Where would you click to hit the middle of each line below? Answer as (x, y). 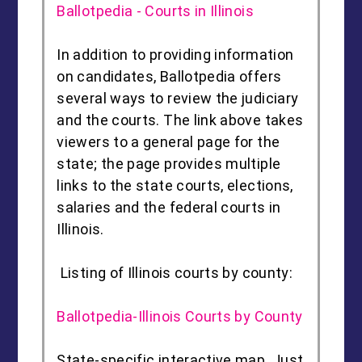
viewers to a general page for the (168, 142)
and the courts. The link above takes (180, 120)
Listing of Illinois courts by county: (177, 273)
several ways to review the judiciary (178, 99)
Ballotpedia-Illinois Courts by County (180, 317)
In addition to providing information (175, 55)
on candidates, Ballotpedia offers (169, 77)
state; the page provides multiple (169, 164)
